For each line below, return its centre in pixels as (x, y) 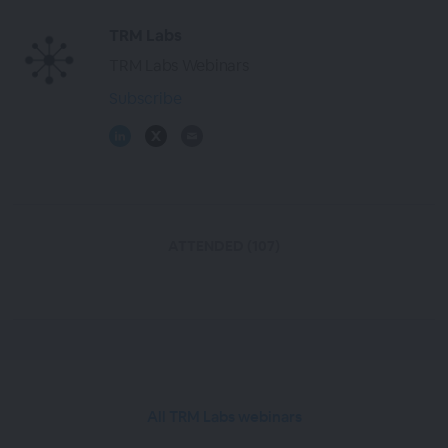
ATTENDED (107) (223, 246)
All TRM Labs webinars (224, 417)
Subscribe (146, 99)
